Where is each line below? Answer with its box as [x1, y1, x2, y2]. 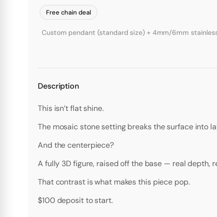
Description [38, 81, 79, 92]
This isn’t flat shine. [38, 103, 104, 114]
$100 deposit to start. [38, 195, 113, 206]
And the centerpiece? [38, 140, 114, 151]
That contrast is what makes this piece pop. [38, 177, 190, 187]
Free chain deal [46, 8, 91, 17]
